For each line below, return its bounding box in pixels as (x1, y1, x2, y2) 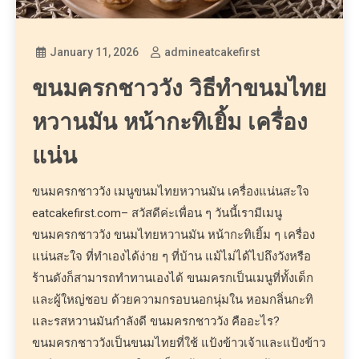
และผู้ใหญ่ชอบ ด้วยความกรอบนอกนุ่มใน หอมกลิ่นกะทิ (32, 292, 314, 307)
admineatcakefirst (164, 45, 260, 58)
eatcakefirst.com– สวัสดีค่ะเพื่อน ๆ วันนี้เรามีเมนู (32, 205, 283, 220)
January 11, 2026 (50, 45, 139, 58)
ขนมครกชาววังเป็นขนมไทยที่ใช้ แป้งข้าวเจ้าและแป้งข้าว (32, 335, 326, 350)
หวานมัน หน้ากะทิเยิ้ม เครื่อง (32, 107, 309, 138)
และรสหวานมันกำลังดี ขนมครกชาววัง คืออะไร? (32, 313, 280, 329)
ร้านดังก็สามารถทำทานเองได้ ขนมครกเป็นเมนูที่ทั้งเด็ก (32, 270, 314, 285)
